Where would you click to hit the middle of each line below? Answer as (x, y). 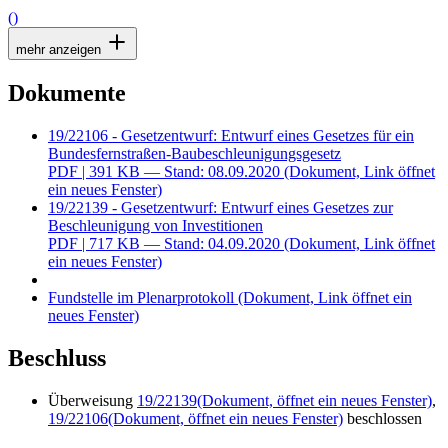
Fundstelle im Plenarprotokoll (141, 297)
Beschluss (57, 357)
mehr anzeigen (60, 49)
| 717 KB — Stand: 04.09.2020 (181, 243)
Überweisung (92, 400)
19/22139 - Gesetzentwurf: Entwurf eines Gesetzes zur (220, 207)
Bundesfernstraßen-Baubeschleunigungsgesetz (194, 153)
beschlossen (382, 418)
